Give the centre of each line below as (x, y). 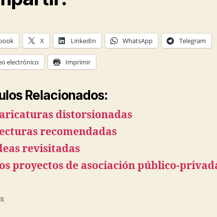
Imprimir (78, 62)
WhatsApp (138, 41)
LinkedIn (83, 41)
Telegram (193, 41)
